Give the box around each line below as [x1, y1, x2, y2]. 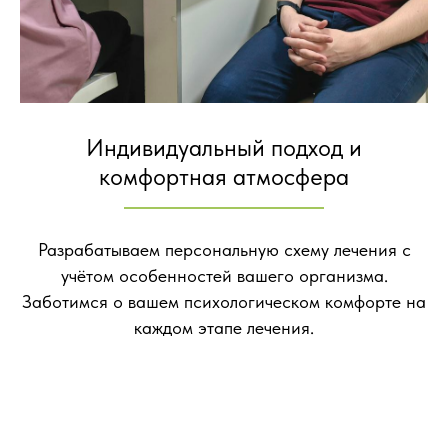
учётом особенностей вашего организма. [60, 264, 388, 286]
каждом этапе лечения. [134, 316, 314, 338]
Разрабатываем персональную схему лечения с [37, 238, 411, 260]
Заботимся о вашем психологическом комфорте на [22, 290, 426, 312]
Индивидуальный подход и [86, 132, 362, 162]
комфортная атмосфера [99, 161, 349, 191]
